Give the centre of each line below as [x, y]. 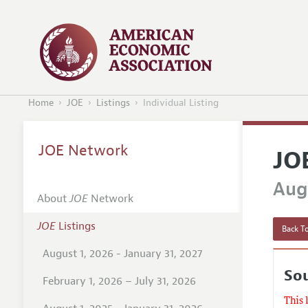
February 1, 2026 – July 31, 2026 [119, 281]
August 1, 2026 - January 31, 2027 [122, 253]
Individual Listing [180, 103]
